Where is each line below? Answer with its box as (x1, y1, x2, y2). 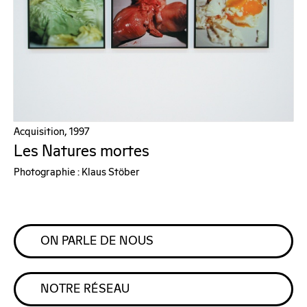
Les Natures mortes (14, 140, 149, 163)
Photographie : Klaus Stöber (14, 165, 140, 180)
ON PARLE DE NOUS (40, 232, 153, 250)
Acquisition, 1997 (14, 125, 90, 139)
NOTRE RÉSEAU (40, 280, 130, 298)
